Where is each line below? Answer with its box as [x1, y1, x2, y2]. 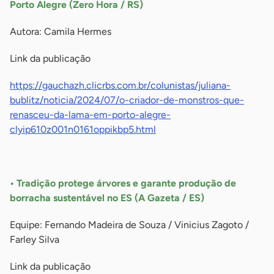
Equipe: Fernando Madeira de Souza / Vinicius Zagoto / [10, 219, 249, 231]
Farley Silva [10, 234, 59, 246]
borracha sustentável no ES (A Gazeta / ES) [10, 192, 209, 204]
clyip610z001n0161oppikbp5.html [10, 124, 156, 136]
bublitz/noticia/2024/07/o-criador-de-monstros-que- [10, 94, 244, 106]
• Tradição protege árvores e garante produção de [10, 177, 236, 190]
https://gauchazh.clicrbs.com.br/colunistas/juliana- [10, 80, 231, 92]
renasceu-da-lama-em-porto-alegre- [10, 109, 171, 121]
